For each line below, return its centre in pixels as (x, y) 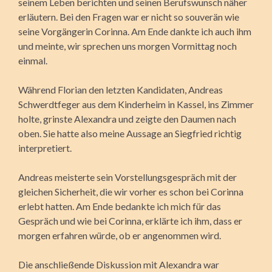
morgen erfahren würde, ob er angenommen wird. (120, 235)
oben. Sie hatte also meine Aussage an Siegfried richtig (130, 133)
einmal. (33, 60)
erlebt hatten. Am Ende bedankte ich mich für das (120, 206)
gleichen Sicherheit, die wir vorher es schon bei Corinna (131, 191)
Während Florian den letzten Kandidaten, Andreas (121, 89)
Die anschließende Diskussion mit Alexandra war (119, 264)
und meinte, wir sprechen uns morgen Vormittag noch (127, 46)
